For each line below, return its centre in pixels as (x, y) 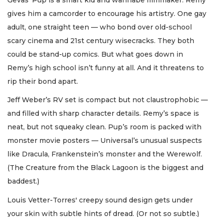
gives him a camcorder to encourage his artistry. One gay (107, 13)
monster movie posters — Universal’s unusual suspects (105, 141)
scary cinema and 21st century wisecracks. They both (101, 40)
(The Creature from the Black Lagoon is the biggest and (105, 168)
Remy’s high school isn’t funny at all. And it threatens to (106, 68)
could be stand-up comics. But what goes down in (95, 54)
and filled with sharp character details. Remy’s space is (103, 114)
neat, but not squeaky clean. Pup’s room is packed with (104, 127)
